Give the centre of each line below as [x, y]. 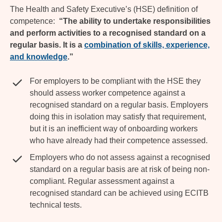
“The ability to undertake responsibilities [135, 21]
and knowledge [39, 57]
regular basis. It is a [47, 45]
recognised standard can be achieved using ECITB [119, 193]
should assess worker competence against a [108, 93]
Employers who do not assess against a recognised [120, 158]
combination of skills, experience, [147, 45]
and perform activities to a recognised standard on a [108, 33]
